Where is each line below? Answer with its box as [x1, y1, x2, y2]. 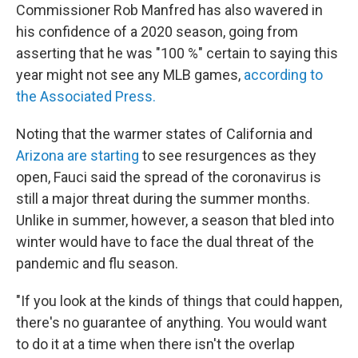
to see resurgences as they [142, 147, 316, 165]
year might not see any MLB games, [16, 66, 244, 84]
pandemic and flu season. [16, 255, 178, 272]
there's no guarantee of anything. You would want [16, 314, 327, 332]
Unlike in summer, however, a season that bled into [16, 212, 334, 229]
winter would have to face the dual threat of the [16, 233, 314, 251]
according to [244, 66, 323, 84]
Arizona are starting [16, 147, 142, 165]
